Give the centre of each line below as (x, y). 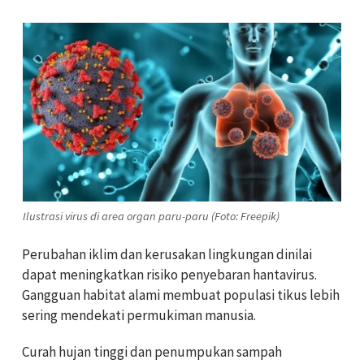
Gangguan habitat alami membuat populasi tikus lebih (181, 295)
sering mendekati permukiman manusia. (139, 316)
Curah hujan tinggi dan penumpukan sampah (152, 352)
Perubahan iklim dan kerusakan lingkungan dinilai (167, 255)
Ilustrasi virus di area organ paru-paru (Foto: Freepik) (151, 216)
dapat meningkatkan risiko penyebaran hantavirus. (169, 275)
